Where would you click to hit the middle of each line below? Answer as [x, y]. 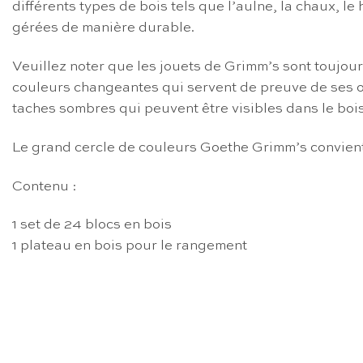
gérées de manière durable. [103, 28]
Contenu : [45, 186]
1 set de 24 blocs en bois [92, 225]
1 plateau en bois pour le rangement [130, 246]
